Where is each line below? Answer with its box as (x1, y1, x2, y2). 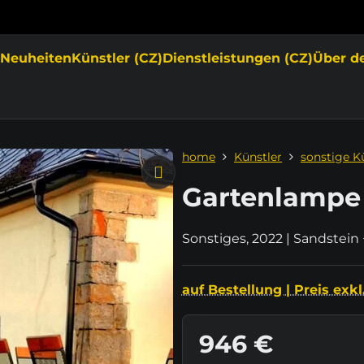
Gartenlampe (181, 181, 361, 213)
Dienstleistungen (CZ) (162, 50, 314, 66)
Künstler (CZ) (71, 50, 163, 66)
